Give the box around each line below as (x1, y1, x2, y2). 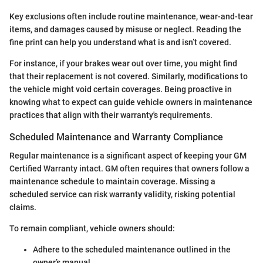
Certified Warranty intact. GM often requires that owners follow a (9, 164, 249, 174)
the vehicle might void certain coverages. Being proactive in (9, 84, 232, 94)
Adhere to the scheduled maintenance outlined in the (33, 245, 231, 255)
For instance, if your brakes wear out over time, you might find (9, 58, 237, 68)
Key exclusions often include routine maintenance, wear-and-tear (9, 11, 253, 21)
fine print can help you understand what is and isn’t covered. (9, 37, 231, 47)
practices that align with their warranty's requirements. (9, 110, 213, 120)
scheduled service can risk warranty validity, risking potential (9, 190, 235, 200)
